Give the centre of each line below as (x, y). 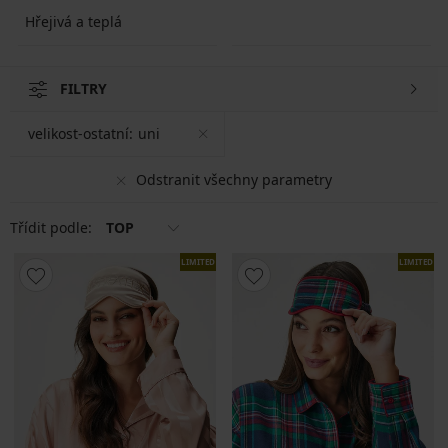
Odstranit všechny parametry (233, 179)
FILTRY (83, 88)
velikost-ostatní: (80, 133)
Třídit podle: (53, 227)
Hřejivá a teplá (73, 21)
